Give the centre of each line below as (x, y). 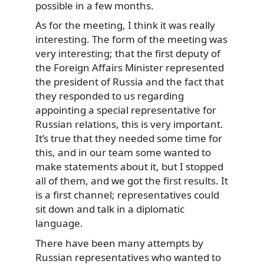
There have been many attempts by (119, 243)
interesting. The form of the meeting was (131, 39)
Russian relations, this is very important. (129, 124)
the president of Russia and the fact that (130, 82)
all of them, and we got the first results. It (132, 181)
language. (59, 223)
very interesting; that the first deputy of (128, 54)
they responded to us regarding (110, 96)
